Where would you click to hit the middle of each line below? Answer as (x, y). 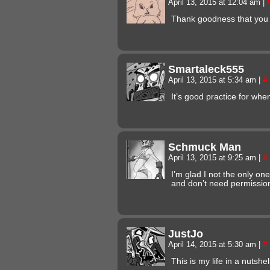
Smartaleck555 (206, 69)
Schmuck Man (205, 146)
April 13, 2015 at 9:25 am (213, 158)
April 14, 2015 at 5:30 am (213, 244)
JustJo (186, 233)
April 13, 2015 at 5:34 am (213, 80)
